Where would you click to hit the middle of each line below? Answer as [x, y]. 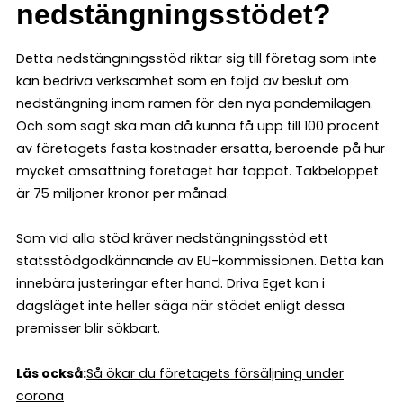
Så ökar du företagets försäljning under [215, 373]
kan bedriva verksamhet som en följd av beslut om [183, 81]
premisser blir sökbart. [88, 328]
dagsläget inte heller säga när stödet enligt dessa [180, 305]
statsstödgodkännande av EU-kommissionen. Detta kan [200, 260]
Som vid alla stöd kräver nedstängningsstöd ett [172, 238]
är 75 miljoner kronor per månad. [123, 193]
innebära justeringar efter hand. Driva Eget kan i [170, 283]
